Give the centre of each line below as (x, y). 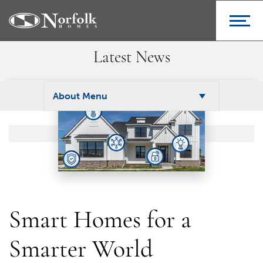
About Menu (80, 96)
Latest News (131, 58)
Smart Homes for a (100, 221)
